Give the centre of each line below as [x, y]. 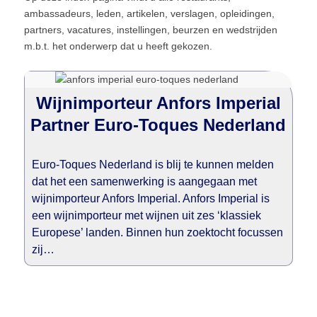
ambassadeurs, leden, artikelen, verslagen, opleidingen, [149, 13]
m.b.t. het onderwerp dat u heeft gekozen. [118, 46]
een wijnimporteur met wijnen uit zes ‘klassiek [146, 215]
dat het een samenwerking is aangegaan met [144, 181]
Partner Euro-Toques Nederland [158, 125]
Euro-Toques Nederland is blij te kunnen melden [152, 165]
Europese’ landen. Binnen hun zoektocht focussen [157, 232]
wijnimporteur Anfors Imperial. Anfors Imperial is [150, 198]
